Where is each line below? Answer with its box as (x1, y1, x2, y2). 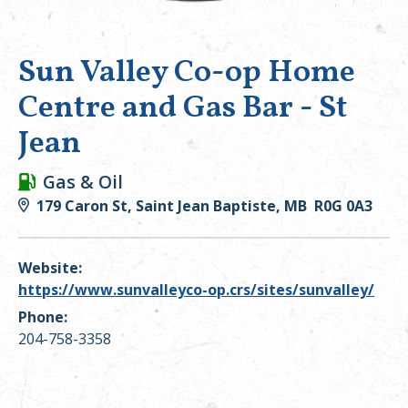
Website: (18, 258, 82, 278)
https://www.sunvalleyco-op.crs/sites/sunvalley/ (18, 280, 374, 300)
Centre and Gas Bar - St (18, 87, 348, 130)
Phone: (18, 307, 67, 327)
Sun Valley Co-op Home (18, 51, 355, 95)
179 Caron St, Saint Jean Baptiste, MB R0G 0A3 (36, 196, 372, 216)
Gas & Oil (43, 169, 123, 194)
